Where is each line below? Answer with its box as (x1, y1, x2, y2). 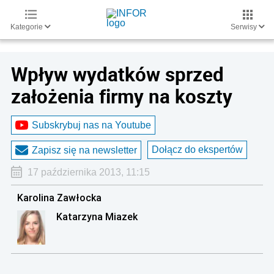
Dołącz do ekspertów (152, 144, 243, 155)
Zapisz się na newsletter (32, 144, 137, 155)
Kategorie (10, 23, 45, 31)
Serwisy (231, 23, 259, 31)
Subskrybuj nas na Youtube (32, 119, 151, 130)
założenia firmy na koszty (11, 83, 232, 109)
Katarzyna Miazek (56, 210, 138, 223)
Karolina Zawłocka (17, 191, 102, 204)
